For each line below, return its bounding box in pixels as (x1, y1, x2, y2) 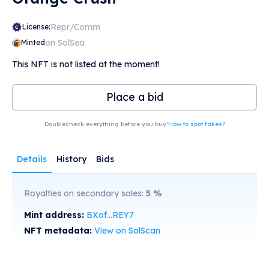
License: (22, 22, 50, 31)
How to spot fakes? (168, 120, 225, 128)
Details (17, 154, 47, 165)
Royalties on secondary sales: (24, 188, 146, 199)
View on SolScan (94, 225, 160, 236)
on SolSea (45, 37, 85, 48)
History (56, 154, 86, 165)
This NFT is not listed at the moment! (12, 59, 160, 70)
